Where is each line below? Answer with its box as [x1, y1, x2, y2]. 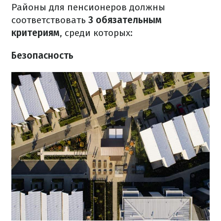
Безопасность [11, 50, 74, 61]
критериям [11, 27, 60, 38]
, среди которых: [60, 27, 133, 38]
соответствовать [11, 14, 88, 26]
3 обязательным [88, 14, 162, 26]
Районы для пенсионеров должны [11, 1, 165, 13]
